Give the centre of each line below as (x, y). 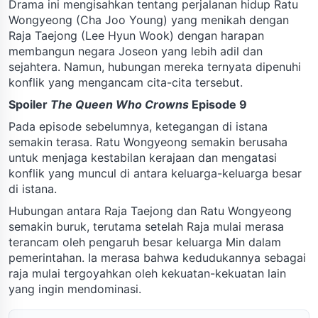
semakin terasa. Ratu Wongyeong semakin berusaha (148, 142)
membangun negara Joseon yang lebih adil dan (136, 51)
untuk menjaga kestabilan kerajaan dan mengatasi (143, 157)
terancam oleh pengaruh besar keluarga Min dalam (145, 242)
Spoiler (29, 104)
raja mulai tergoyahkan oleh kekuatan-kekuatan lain (147, 273)
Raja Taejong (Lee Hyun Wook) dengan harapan (136, 35)
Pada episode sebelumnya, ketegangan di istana (138, 126)
